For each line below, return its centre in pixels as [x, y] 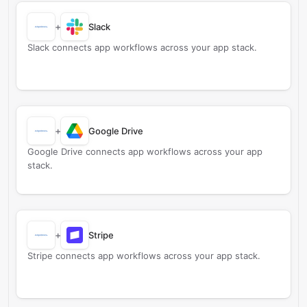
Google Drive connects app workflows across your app [145, 151]
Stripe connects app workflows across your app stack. [144, 256]
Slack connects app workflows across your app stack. [142, 47]
